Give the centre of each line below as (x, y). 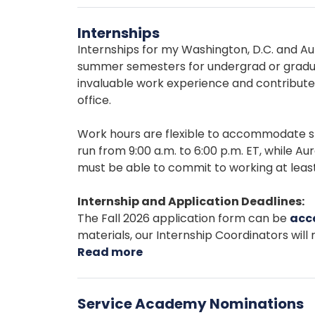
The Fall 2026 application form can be (184, 218)
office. (94, 100)
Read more (110, 252)
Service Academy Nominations (191, 304)
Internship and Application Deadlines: (191, 201)
